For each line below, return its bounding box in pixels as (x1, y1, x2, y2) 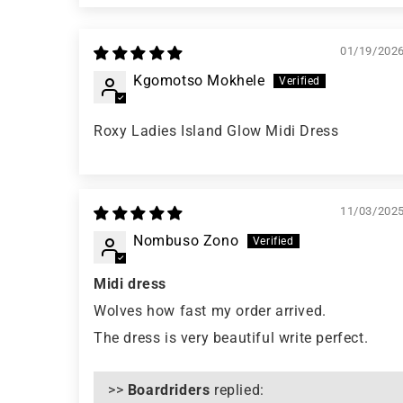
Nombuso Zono (133, 232, 239, 250)
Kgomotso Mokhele (133, 72, 265, 90)
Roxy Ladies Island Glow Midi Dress (94, 122, 339, 140)
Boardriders (127, 381, 210, 399)
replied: (210, 381, 264, 399)
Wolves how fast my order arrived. (94, 302, 327, 320)
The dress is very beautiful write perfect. (94, 329, 369, 347)
